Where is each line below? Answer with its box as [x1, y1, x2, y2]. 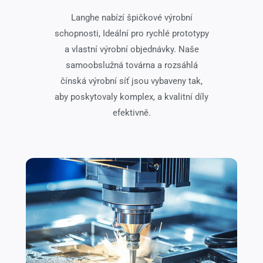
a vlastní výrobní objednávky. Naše [64, 44, 199, 55]
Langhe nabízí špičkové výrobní [70, 12, 193, 23]
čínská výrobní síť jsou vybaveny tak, [60, 76, 203, 87]
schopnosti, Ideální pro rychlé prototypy [54, 28, 209, 39]
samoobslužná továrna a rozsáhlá [65, 60, 198, 71]
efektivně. [112, 107, 151, 119]
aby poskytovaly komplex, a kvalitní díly [55, 92, 208, 103]
